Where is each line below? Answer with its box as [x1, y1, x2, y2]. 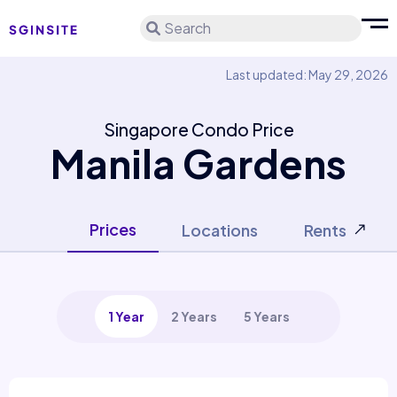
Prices [90, 219, 136, 239]
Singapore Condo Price [103, 119, 294, 140]
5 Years [243, 308, 290, 324]
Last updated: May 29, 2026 [226, 66, 388, 82]
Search [164, 19, 211, 37]
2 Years [170, 308, 217, 324]
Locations [182, 220, 258, 240]
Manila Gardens [51, 138, 346, 188]
